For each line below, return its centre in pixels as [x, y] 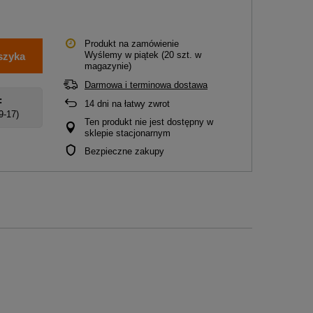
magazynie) [108, 66]
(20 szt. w [181, 55]
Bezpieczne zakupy [124, 151]
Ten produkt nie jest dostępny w [149, 122]
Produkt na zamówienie [132, 44]
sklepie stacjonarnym [128, 133]
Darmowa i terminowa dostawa [146, 85]
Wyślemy [103, 55]
